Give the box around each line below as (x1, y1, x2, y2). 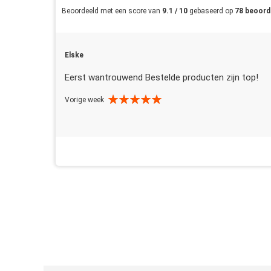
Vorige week (65, 96, 104, 105)
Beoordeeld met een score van (62, 7, 162, 16)
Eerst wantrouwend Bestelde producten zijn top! (65, 72, 258, 83)
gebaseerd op (189, 7, 235, 16)
